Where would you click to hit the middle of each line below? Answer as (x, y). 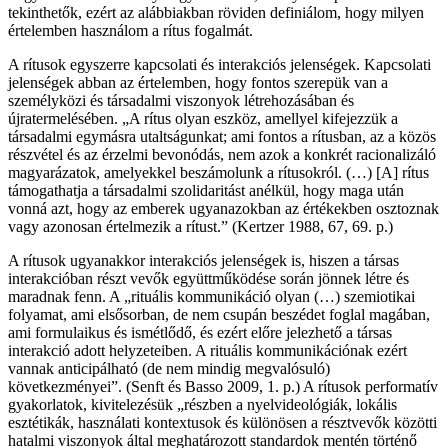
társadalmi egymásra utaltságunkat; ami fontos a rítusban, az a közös (222, 137)
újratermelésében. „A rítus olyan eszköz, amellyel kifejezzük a (203, 119)
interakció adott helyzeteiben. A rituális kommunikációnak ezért (207, 351)
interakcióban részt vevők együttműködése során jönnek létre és (208, 279)
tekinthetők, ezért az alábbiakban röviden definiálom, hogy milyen (216, 13)
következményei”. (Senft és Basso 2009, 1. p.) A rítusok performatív (223, 387)
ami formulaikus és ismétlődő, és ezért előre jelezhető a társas (200, 333)
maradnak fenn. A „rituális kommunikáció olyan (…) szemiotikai (211, 297)
